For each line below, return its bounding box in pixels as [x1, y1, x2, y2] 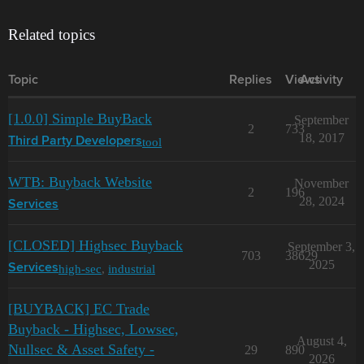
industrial [108, 261, 155, 275]
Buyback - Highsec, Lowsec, [8, 321, 179, 337]
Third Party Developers [8, 135, 142, 148]
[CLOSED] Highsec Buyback [8, 237, 183, 253]
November [294, 176, 349, 190]
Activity [300, 74, 343, 87]
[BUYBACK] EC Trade [8, 301, 149, 317]
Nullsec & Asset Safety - [8, 341, 154, 357]
